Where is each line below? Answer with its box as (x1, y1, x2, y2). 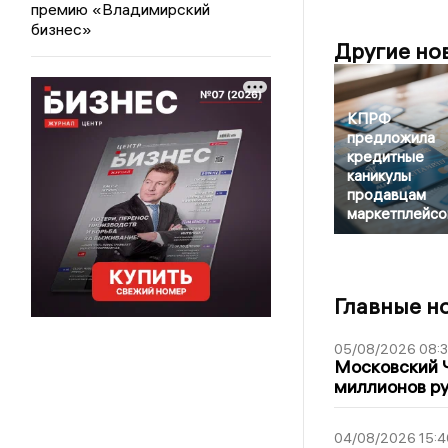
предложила (346, 128, 435, 148)
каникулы (346, 166, 411, 186)
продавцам (346, 185, 426, 205)
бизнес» (31, 18, 93, 39)
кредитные (346, 147, 424, 167)
